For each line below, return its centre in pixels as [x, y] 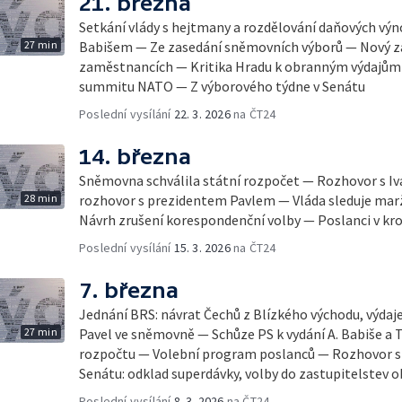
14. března [135, 157]
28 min [40, 198]
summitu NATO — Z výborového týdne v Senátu [222, 86]
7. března [129, 290]
